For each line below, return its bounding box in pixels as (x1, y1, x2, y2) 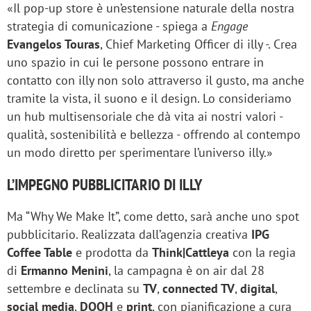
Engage (211, 18, 248, 35)
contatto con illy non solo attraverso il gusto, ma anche (7, 72, 304, 89)
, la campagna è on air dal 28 (108, 262, 264, 279)
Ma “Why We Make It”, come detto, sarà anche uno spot (7, 208, 299, 225)
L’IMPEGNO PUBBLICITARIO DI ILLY (7, 174, 202, 195)
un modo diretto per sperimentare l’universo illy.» (7, 144, 273, 161)
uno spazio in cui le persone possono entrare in (7, 54, 264, 71)
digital (240, 280, 275, 297)
